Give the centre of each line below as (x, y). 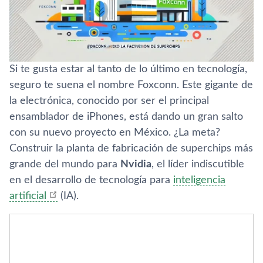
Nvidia (136, 164)
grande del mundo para (65, 164)
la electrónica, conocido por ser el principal (109, 101)
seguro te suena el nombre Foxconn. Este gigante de (131, 85)
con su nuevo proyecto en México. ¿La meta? (115, 132)
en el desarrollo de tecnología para (91, 180)
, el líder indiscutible (198, 164)
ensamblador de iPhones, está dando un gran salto (126, 117)
